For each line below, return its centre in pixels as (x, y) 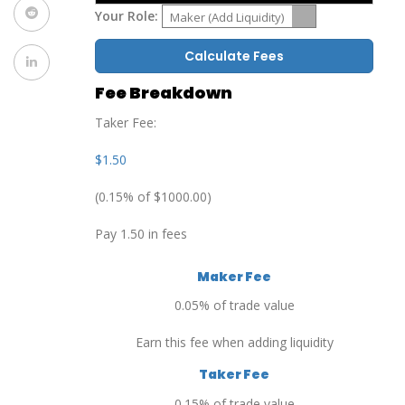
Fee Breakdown (164, 92)
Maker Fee (234, 276)
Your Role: (127, 16)
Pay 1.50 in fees (141, 234)
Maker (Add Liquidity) (227, 18)
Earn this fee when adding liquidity (234, 343)
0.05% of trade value (234, 306)
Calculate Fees (234, 57)
